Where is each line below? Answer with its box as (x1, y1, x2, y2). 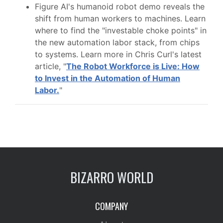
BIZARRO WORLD (70, 167, 153, 187)
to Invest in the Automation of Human (35, 73, 180, 83)
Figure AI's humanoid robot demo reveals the (35, 1, 205, 11)
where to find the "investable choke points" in (35, 25, 207, 35)
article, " (35, 61, 66, 71)
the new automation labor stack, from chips (35, 37, 200, 47)
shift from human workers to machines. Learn (35, 13, 206, 23)
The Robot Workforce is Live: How (66, 61, 200, 71)
